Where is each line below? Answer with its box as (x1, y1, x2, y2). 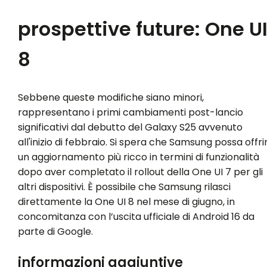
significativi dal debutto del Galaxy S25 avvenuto (17, 120, 243, 135)
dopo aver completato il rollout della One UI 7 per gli (17, 165, 263, 179)
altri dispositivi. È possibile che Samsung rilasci (17, 180, 231, 194)
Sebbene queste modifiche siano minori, (17, 91, 204, 105)
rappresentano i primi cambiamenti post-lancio (17, 105, 243, 120)
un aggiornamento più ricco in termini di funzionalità (17, 150, 259, 164)
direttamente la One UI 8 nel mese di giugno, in (17, 195, 235, 209)
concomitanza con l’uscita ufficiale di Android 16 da (17, 210, 254, 224)
